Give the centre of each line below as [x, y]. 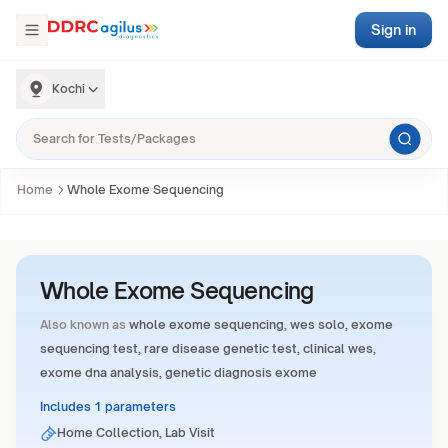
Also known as [83, 324]
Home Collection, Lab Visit [136, 432]
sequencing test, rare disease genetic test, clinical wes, [208, 348]
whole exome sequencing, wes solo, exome [261, 324]
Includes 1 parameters [108, 406]
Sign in [393, 29]
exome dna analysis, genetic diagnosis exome [178, 372]
